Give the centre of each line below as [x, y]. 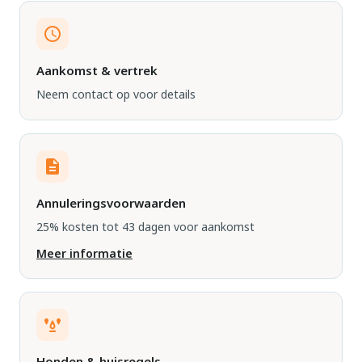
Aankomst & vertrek [97, 70]
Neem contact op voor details [116, 94]
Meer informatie [84, 253]
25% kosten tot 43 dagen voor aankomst [145, 227]
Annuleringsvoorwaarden [111, 203]
